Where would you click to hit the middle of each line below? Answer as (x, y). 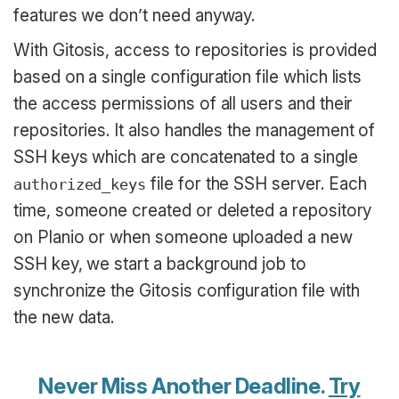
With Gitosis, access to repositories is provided (195, 51)
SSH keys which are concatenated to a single (186, 158)
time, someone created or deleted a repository (193, 211)
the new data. (64, 318)
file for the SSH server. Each (256, 184)
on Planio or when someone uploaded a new (183, 238)
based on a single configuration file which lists (188, 77)
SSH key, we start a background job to (160, 265)
